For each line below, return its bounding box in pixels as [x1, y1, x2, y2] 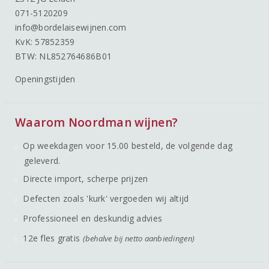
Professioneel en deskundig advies [23, 213, 163, 225]
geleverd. [24, 155, 61, 167]
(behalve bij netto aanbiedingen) [82, 233, 195, 244]
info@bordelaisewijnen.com [15, 22, 127, 34]
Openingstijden [15, 73, 76, 85]
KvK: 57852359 [15, 36, 75, 48]
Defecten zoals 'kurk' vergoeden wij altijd [23, 193, 189, 205]
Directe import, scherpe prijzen [23, 173, 148, 185]
